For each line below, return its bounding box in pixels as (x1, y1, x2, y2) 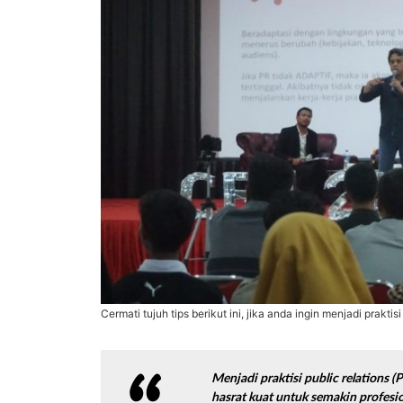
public (304, 370, 339, 386)
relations (341, 370, 390, 386)
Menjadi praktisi (211, 370, 305, 386)
